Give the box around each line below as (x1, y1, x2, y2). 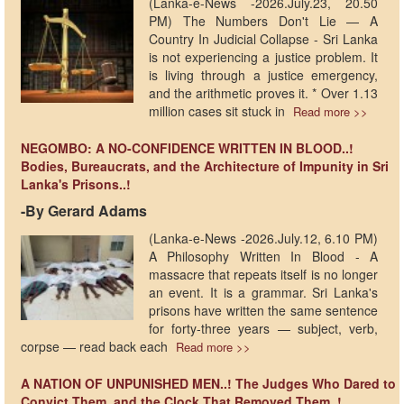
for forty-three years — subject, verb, (148, 319, 379, 338)
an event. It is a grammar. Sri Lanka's (148, 283, 379, 302)
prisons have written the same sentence (148, 301, 379, 320)
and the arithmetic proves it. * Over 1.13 (148, 84, 379, 103)
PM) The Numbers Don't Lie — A (148, 12, 379, 31)
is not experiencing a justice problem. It (148, 48, 379, 67)
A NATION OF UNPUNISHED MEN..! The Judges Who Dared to (21, 374, 396, 393)
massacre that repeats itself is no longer (148, 265, 379, 284)
